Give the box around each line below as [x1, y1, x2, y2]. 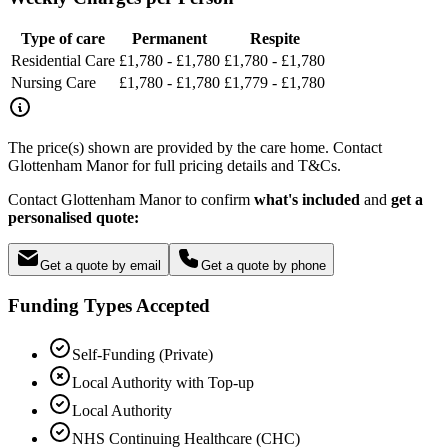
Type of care [21, 30, 105, 48]
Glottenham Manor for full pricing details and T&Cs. [8, 157, 341, 175]
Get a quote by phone [201, 258, 326, 274]
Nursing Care [11, 74, 96, 92]
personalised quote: [8, 209, 139, 227]
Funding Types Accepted [8, 294, 210, 316]
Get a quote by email [40, 258, 161, 274]
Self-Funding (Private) [72, 345, 213, 363]
